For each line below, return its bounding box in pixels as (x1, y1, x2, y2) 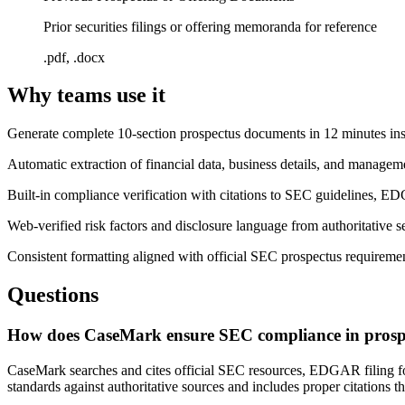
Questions (7, 283, 99, 307)
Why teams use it (7, 83, 165, 108)
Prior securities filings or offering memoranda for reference (43, 18, 377, 34)
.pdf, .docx (43, 49, 105, 65)
